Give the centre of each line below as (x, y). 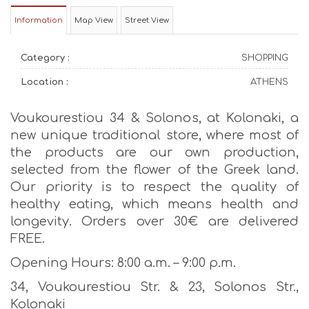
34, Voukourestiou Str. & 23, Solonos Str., (154, 287)
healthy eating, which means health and (154, 205)
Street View (147, 21)
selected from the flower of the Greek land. (154, 170)
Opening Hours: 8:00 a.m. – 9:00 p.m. (123, 263)
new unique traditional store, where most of (154, 136)
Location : (44, 82)
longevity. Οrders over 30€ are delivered (154, 222)
